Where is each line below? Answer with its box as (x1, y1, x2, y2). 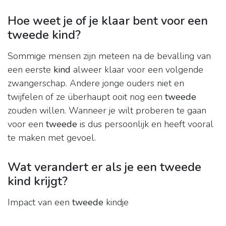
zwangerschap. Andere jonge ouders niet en (8, 77, 184, 90)
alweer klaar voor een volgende (71, 64, 203, 76)
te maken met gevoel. (8, 132, 96, 144)
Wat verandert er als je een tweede (8, 159, 201, 176)
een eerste (8, 64, 53, 76)
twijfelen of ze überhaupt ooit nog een (8, 91, 165, 103)
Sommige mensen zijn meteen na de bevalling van (8, 50, 211, 63)
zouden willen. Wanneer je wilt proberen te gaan (8, 104, 206, 117)
